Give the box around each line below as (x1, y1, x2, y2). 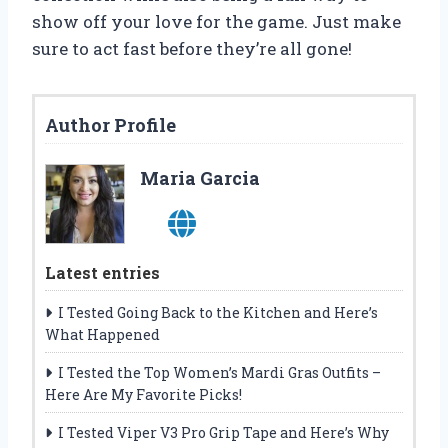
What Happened (45, 325, 160, 345)
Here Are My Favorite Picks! (45, 385, 242, 405)
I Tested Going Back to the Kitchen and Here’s (58, 303, 378, 323)
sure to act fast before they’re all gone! (32, 37, 352, 61)
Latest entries (45, 262, 160, 284)
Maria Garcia (140, 166, 260, 191)
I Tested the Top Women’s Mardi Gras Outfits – (58, 363, 381, 383)
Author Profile (45, 113, 176, 138)
